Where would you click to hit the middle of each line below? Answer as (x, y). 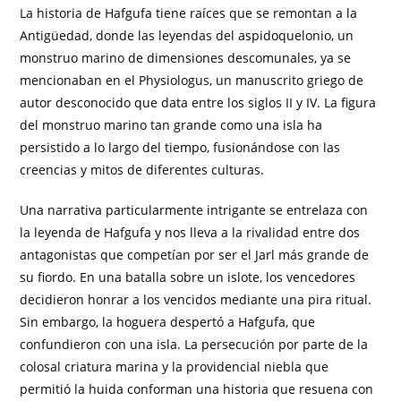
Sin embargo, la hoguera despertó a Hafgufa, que (168, 322)
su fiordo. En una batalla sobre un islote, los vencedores (188, 277)
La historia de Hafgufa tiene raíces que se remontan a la (189, 13)
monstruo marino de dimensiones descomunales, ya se (186, 58)
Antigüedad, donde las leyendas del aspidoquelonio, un (187, 36)
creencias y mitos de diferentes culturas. (142, 170)
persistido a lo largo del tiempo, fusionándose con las (180, 148)
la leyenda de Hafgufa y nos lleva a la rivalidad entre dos (190, 233)
